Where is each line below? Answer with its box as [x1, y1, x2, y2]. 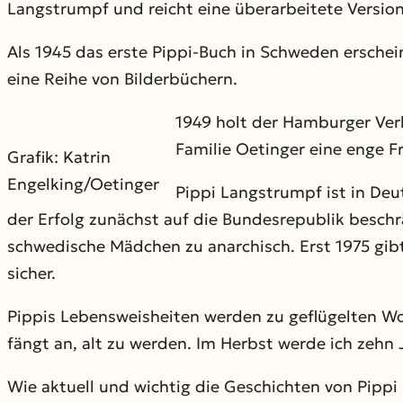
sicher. [7, 262, 56, 283]
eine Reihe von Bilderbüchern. [7, 67, 237, 89]
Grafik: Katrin [7, 146, 111, 167]
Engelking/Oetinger [7, 173, 159, 194]
